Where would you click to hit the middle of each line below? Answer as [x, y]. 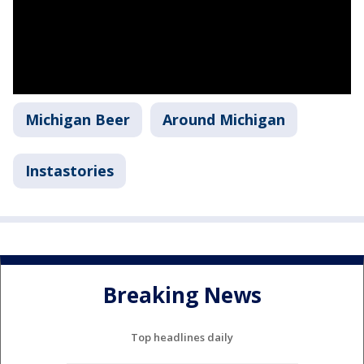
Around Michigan [224, 119]
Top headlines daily [182, 337]
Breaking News [182, 295]
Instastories [69, 171]
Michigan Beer [78, 119]
